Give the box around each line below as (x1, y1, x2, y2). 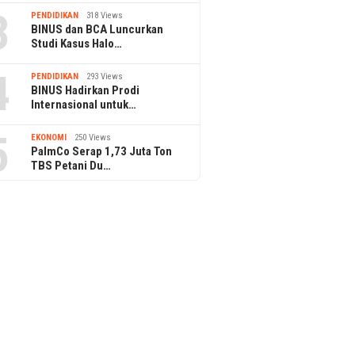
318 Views (86, 10, 124, 21)
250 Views (74, 132, 112, 143)
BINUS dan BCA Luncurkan (31, 21, 164, 36)
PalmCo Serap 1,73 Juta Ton (31, 143, 173, 158)
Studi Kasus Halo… (31, 36, 123, 51)
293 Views (86, 71, 124, 82)
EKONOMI (31, 132, 67, 143)
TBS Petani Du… (31, 158, 112, 173)
